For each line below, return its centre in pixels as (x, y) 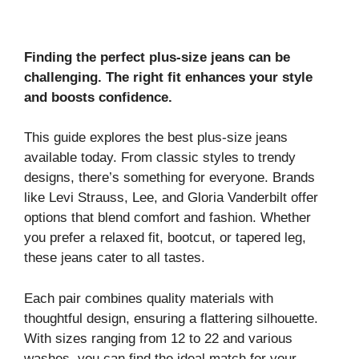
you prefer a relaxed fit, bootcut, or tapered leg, (165, 238)
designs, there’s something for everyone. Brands (169, 177)
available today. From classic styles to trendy (160, 157)
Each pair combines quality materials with (149, 298)
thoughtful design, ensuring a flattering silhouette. (171, 318)
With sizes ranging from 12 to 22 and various (158, 338)
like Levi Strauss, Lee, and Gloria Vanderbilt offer (171, 198)
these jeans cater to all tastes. (115, 258)
